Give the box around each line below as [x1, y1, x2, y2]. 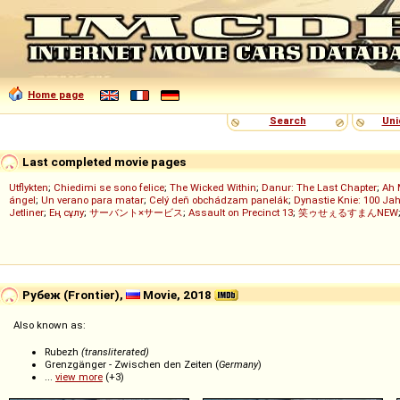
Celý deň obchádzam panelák [149, 194, 288, 206]
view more [55, 371, 103, 384]
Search [269, 114, 306, 127]
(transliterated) [81, 346, 149, 359]
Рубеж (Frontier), [20, 287, 126, 302]
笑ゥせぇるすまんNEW [298, 206, 398, 219]
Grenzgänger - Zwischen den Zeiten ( [45, 358, 219, 371]
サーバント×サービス [89, 206, 183, 219]
